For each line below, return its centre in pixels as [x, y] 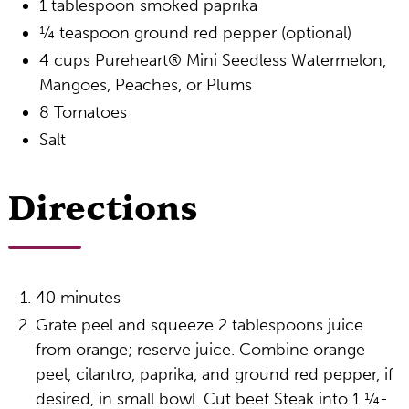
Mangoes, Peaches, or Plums [145, 85]
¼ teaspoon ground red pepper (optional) [195, 33]
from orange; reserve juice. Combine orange [200, 350]
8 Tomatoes [83, 112]
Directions [103, 210]
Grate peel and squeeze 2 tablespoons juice [199, 325]
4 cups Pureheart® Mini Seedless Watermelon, [212, 60]
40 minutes [78, 298]
